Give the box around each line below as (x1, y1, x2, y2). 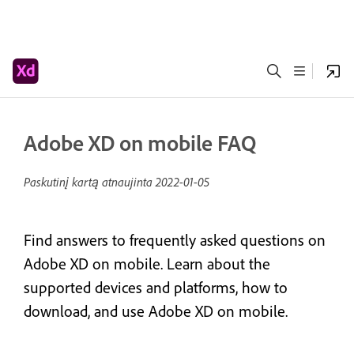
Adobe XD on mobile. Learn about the (24, 254, 270, 273)
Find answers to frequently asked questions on (24, 231, 326, 250)
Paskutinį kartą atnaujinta (24, 174, 156, 190)
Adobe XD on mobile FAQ (24, 130, 256, 156)
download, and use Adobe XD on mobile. (24, 302, 288, 321)
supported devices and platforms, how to (24, 278, 288, 297)
